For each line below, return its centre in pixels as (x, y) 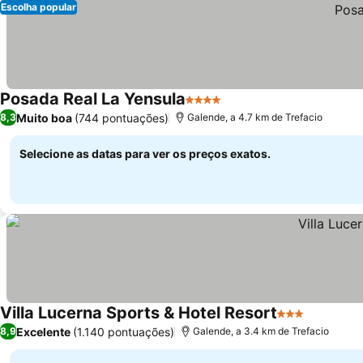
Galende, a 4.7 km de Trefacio (255, 117)
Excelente (43, 331)
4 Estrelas (215, 108)
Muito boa (44, 117)
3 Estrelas (307, 322)
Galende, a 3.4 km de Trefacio (261, 331)
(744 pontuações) (122, 117)
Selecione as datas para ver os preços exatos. (145, 154)
